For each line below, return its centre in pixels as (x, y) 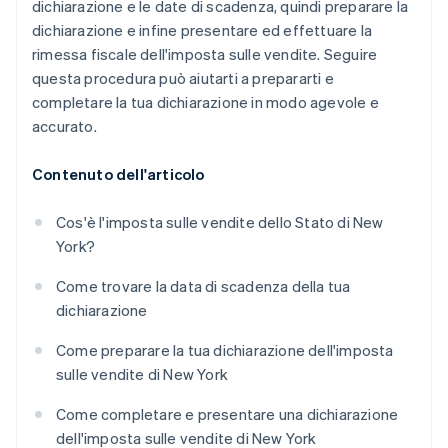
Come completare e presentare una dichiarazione (227, 414)
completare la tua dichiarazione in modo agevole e (205, 102)
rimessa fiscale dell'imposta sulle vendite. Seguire (205, 54)
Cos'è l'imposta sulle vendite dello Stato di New (220, 222)
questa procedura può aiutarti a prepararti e (183, 78)
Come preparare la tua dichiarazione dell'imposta (225, 350)
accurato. (64, 126)
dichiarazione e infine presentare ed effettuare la (202, 30)
